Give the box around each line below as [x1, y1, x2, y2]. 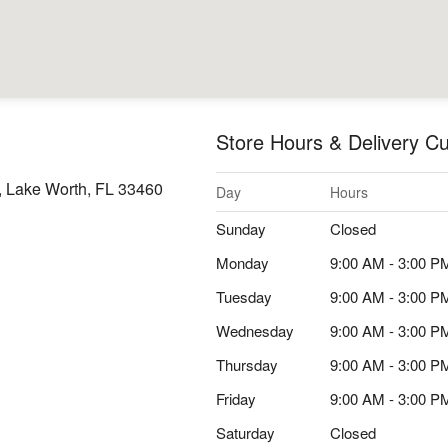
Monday [216, 252, 269, 273]
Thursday [216, 354, 278, 375]
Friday [216, 388, 256, 409]
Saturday [216, 422, 275, 443]
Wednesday [216, 320, 294, 341]
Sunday [216, 218, 266, 239]
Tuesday [216, 286, 272, 307]
